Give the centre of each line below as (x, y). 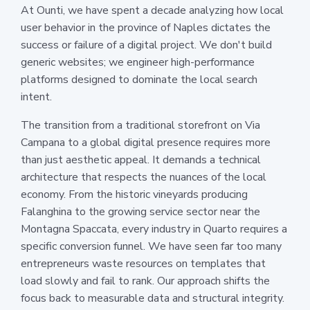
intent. (36, 97)
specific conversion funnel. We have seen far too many (151, 246)
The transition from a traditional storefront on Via (140, 125)
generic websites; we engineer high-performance (138, 62)
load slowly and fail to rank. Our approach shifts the (145, 281)
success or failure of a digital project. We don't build (146, 45)
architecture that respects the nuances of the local (144, 177)
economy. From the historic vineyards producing (134, 194)
